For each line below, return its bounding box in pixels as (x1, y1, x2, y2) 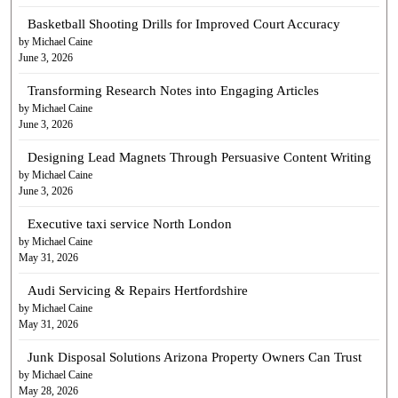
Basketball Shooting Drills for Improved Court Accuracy (27, 17, 340, 31)
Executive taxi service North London (27, 217, 232, 231)
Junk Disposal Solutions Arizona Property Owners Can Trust (27, 350, 362, 364)
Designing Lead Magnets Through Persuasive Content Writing (27, 150, 371, 164)
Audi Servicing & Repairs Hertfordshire (27, 283, 248, 298)
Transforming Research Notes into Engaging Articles (27, 84, 319, 98)
